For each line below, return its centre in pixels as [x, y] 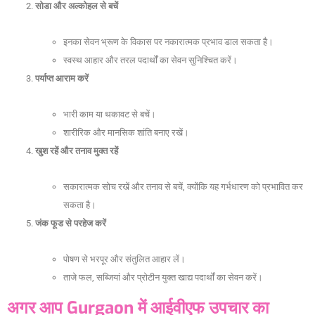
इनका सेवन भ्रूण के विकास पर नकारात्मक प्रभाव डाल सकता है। [168, 42]
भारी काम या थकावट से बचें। [110, 115]
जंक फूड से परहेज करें [71, 224]
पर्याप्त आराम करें [62, 79]
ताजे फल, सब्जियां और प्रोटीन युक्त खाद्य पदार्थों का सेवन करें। [163, 278]
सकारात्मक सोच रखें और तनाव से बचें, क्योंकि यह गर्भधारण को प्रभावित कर [183, 187]
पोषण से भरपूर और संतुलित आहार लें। [124, 259]
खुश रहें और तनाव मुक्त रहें [77, 151]
